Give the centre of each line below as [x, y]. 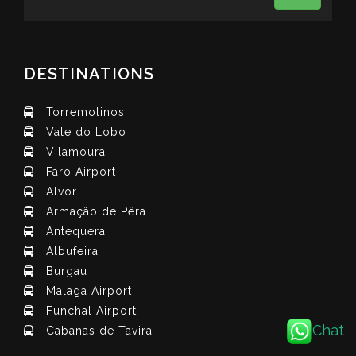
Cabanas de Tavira [99, 331]
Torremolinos [85, 112]
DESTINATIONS [89, 74]
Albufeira [72, 251]
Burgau [67, 271]
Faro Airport [81, 172]
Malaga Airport [89, 291]
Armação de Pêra [96, 211]
